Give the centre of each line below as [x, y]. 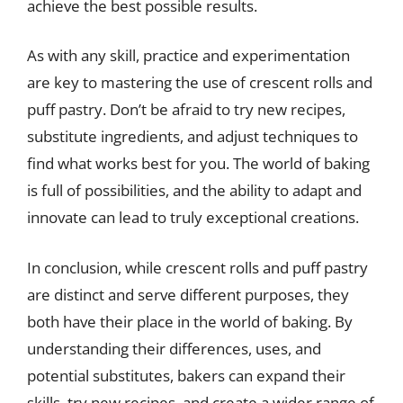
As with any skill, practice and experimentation [188, 55]
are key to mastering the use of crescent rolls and [200, 82]
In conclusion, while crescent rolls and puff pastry [197, 267]
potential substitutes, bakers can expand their [186, 375]
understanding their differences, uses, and [174, 348]
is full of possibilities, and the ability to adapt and [194, 190]
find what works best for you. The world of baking [198, 163]
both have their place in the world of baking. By [190, 321]
